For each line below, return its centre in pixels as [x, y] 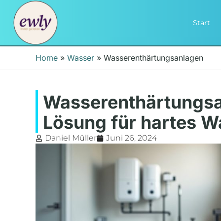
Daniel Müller [71, 138]
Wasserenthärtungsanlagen [153, 58]
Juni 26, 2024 [131, 138]
